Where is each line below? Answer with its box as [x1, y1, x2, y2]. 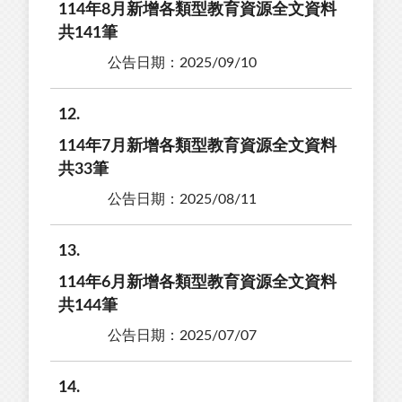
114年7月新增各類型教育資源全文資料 [58, 137, 336, 154]
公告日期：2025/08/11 [108, 191, 257, 206]
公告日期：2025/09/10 [108, 55, 257, 70]
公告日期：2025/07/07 [108, 328, 257, 343]
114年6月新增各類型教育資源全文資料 [58, 274, 336, 291]
